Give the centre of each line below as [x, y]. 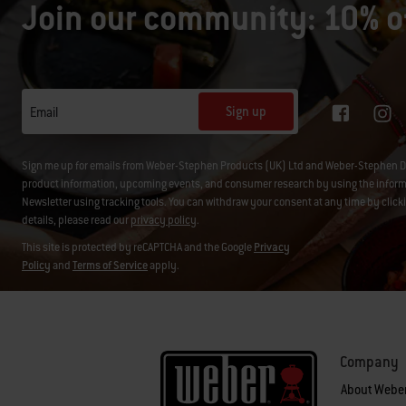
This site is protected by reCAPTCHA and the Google [138, 247]
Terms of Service [110, 265]
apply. [164, 265]
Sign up [246, 112]
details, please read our [76, 220]
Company [369, 362]
